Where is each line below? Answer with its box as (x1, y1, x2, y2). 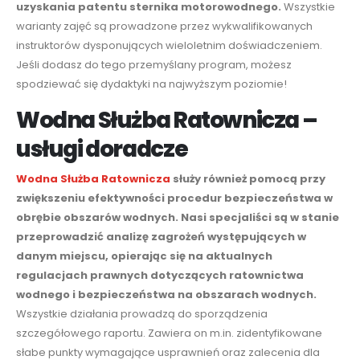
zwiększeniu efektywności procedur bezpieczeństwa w (16, 190, 333, 207)
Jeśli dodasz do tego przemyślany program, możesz (16, 56, 292, 72)
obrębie (16, 210, 63, 226)
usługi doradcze (16, 133, 188, 165)
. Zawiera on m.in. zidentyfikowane (143, 325, 322, 342)
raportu (104, 325, 143, 342)
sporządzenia (192, 306, 268, 322)
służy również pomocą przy (170, 171, 325, 187)
